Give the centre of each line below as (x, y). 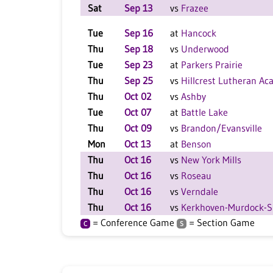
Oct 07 (138, 112)
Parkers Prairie (212, 65)
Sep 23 (138, 65)
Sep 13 (138, 8)
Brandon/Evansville (222, 128)
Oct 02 (138, 96)
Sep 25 (139, 80)
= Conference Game (133, 222)
